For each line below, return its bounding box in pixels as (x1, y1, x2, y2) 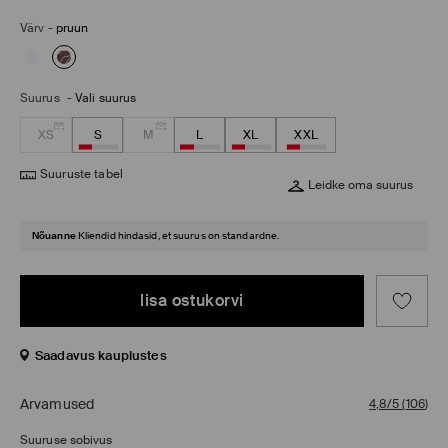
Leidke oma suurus (308, 177, 413, 194)
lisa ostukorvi (140, 289, 244, 311)
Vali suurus (75, 90, 137, 107)
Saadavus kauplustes (35, 347, 167, 365)
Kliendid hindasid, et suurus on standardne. (77, 229, 280, 243)
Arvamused (20, 395, 94, 414)
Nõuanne (32, 229, 76, 243)
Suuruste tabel (40, 166, 123, 183)
